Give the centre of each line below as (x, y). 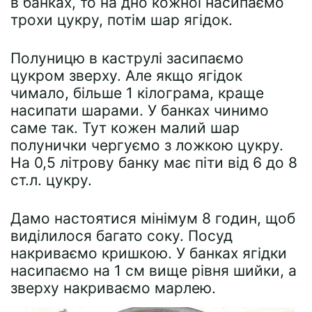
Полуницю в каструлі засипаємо (127, 58)
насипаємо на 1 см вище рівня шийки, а (154, 270)
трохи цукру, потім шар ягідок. (122, 19)
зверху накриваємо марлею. (113, 288)
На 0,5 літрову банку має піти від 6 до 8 (154, 162)
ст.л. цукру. (51, 180)
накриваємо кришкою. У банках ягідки (149, 253)
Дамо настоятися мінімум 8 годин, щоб (153, 218)
